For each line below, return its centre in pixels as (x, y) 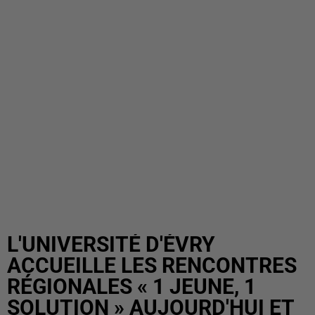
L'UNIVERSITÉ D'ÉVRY (111, 244)
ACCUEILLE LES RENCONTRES (152, 265)
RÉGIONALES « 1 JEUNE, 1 (131, 287)
